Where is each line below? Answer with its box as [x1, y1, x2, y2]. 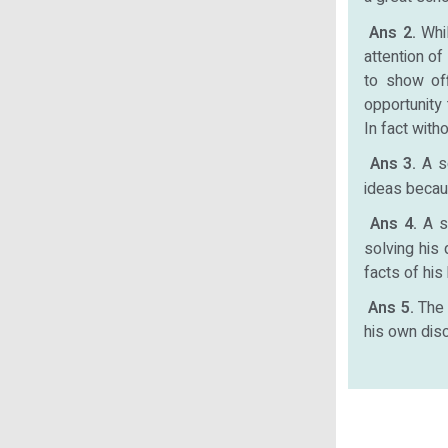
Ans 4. [370, 212, 424, 237]
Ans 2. [369, 21, 422, 46]
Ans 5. [368, 296, 419, 321]
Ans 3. [369, 152, 423, 177]
